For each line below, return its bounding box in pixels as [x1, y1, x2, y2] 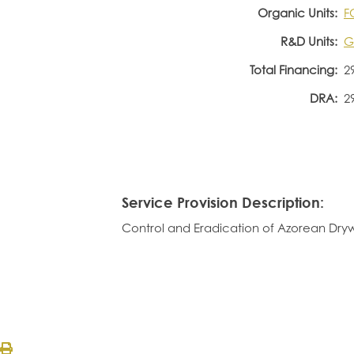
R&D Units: [280, 33, 337, 49]
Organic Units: [257, 5, 337, 21]
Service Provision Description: [121, 194, 324, 211]
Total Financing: [249, 62, 337, 77]
